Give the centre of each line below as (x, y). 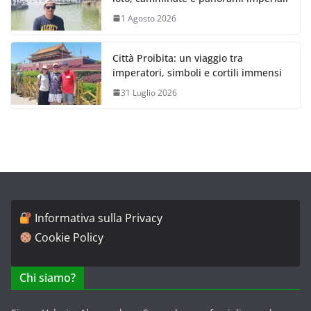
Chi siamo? (48, 278)
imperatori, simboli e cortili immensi (197, 72)
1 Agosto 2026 (149, 18)
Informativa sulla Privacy (99, 218)
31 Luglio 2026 (149, 92)
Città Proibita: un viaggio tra (178, 58)
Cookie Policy (69, 237)
